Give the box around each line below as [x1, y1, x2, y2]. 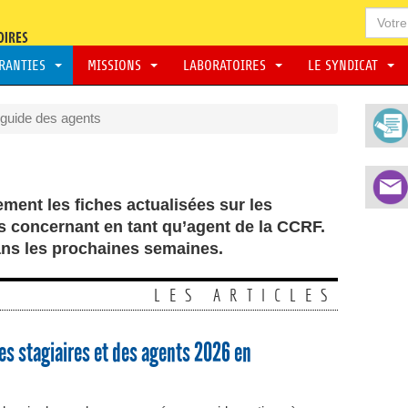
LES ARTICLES [153, 285, 336, 305]
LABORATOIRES [179, 56, 273, 74]
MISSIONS [84, 56, 148, 74]
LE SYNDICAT [304, 56, 385, 74]
